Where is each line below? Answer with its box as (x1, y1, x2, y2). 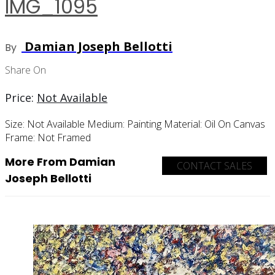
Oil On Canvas (204, 117, 265, 131)
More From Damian (5, 153, 115, 169)
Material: (164, 117, 204, 131)
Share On (5, 63, 46, 77)
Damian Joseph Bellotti (21, 37, 172, 55)
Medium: (87, 117, 127, 131)
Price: (5, 90, 37, 105)
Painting (127, 117, 164, 131)
